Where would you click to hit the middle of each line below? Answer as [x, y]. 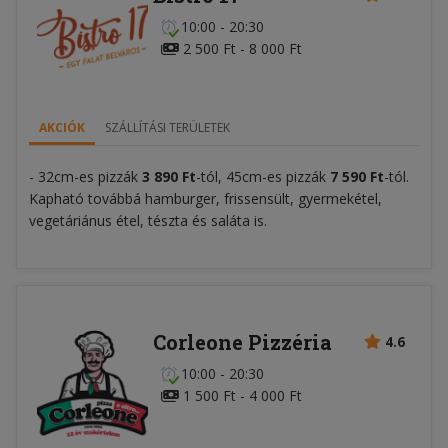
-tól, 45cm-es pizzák [263, 176]
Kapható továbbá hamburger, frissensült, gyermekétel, [205, 198]
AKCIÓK [62, 127]
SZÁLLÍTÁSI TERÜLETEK [167, 127]
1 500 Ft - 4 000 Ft [240, 395]
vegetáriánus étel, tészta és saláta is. [148, 220]
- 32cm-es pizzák [85, 176]
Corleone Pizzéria [242, 341]
